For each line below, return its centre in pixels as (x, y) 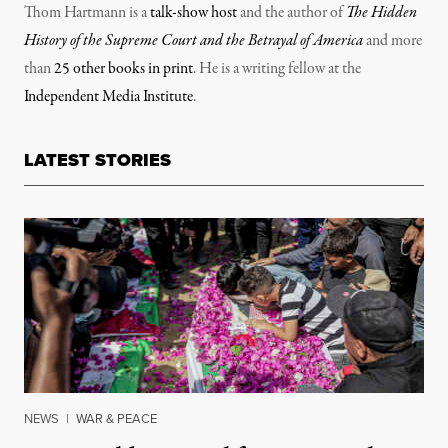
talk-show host (193, 13)
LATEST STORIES (97, 160)
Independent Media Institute (108, 97)
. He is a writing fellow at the (277, 69)
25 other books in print (123, 69)
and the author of (291, 13)
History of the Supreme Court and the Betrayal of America (193, 41)
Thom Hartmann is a (87, 13)
